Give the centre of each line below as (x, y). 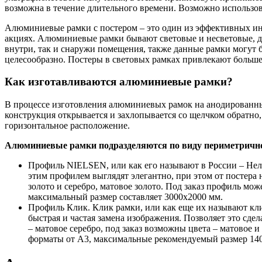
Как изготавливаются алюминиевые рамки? (119, 82)
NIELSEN (87, 166)
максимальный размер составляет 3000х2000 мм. (125, 197)
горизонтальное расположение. (67, 126)
